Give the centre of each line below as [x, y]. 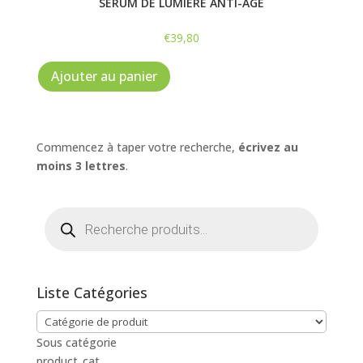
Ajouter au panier [104, 77]
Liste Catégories [92, 293]
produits [65, 235]
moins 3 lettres [81, 166]
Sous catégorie [76, 343]
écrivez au [268, 147]
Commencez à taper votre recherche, [137, 147]
